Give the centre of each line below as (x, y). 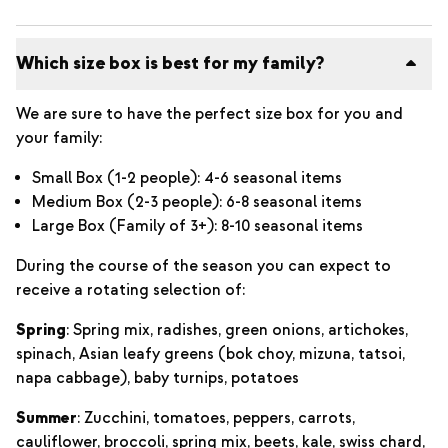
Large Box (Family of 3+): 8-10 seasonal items (197, 226)
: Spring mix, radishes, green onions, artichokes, (237, 330)
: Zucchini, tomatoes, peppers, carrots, (216, 418)
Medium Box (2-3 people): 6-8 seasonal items (197, 202)
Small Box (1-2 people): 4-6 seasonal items (187, 178)
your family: (59, 138)
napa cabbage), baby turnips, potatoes (157, 378)
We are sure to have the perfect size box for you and (209, 114)
